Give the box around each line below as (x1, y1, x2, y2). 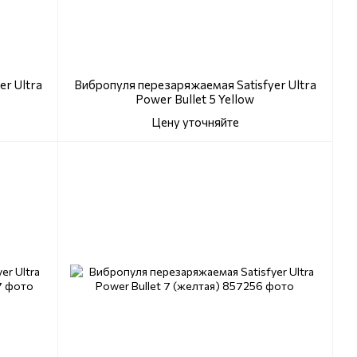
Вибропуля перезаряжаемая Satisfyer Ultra (73, 77, 316, 92)
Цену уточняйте (151, 115, 239, 130)
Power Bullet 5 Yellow (135, 92, 254, 107)
